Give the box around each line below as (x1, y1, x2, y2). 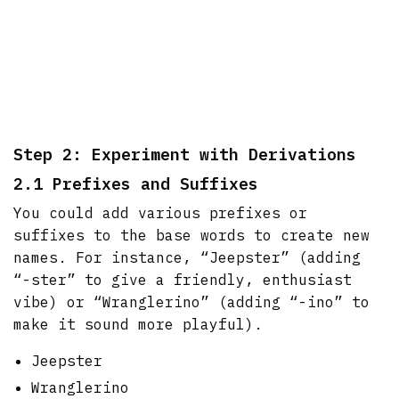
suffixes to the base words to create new (13, 225, 370, 244)
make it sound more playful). (13, 314, 264, 333)
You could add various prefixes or (13, 203, 308, 222)
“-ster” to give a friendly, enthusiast (13, 270, 353, 289)
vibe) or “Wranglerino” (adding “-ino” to (13, 292, 370, 311)
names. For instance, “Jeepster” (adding (13, 248, 362, 266)
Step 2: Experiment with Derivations (13, 143, 356, 165)
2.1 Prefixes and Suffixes (13, 173, 258, 194)
